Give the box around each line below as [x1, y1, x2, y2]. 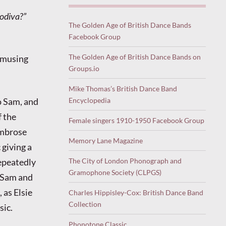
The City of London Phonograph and [69, 156, 182, 165]
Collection [69, 199, 101, 208]
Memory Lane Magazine [69, 136, 143, 145]
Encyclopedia [69, 95, 110, 104]
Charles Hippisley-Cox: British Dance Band [69, 188, 203, 197]
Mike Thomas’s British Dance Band [69, 84, 177, 93]
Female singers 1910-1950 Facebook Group [69, 116, 204, 125]
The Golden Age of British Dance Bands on [69, 52, 201, 61]
